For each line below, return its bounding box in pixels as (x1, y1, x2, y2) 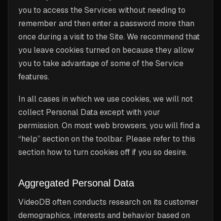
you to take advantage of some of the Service (18, 58, 184, 69)
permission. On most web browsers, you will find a (18, 120, 200, 131)
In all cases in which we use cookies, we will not (18, 94, 193, 104)
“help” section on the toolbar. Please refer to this (18, 134, 195, 144)
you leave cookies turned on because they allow (18, 45, 194, 55)
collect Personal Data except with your (18, 107, 160, 117)
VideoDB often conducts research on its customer (18, 197, 199, 207)
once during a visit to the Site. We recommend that (18, 32, 200, 42)
